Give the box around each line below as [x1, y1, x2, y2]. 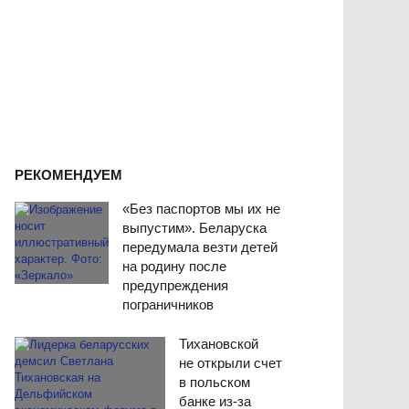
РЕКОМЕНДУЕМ [15, 167, 122, 184]
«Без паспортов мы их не [122, 201, 280, 217]
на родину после [122, 258, 226, 275]
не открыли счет [179, 355, 283, 372]
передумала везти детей [122, 239, 278, 256]
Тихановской [179, 336, 259, 352]
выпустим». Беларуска [122, 220, 267, 236]
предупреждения [122, 278, 228, 294]
